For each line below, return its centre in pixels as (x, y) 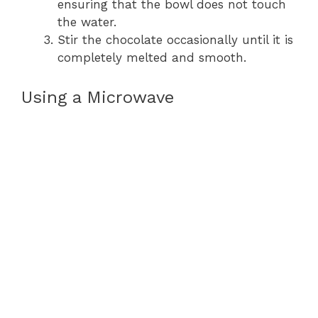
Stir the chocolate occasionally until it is (175, 39)
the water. (87, 22)
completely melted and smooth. (152, 57)
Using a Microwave (98, 97)
